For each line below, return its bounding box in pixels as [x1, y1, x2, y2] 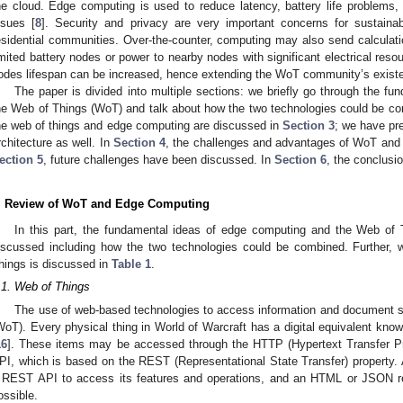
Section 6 [274, 152, 327, 166]
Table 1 [112, 256, 151, 271]
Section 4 [112, 135, 166, 149]
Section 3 [282, 118, 336, 132]
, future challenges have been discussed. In [43, 152, 274, 166]
